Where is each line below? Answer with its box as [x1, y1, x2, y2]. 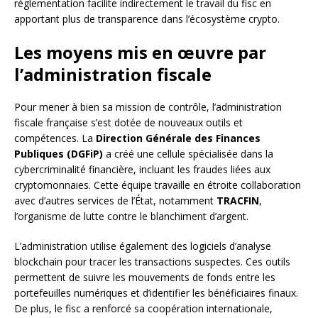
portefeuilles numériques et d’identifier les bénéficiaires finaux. [14, 286, 298, 300]
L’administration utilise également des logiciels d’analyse [14, 239, 271, 253]
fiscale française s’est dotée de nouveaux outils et [14, 116, 243, 130]
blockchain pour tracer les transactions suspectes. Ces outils [14, 255, 290, 269]
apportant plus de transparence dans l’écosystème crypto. [14, 12, 280, 26]
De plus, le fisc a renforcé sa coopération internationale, [14, 302, 273, 316]
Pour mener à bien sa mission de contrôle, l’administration [14, 100, 282, 114]
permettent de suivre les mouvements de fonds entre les [14, 270, 275, 285]
